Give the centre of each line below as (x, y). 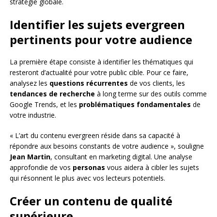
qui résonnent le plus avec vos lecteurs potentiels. (87, 178)
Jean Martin (30, 156)
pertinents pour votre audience (101, 39)
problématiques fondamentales (135, 104)
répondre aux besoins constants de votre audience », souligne (107, 146)
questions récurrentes (89, 83)
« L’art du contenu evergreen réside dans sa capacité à (95, 135)
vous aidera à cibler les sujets (152, 167)
